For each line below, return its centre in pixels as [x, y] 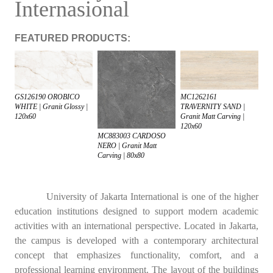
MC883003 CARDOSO [132, 136]
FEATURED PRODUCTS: [73, 38]
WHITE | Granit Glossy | [51, 107]
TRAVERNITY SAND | [213, 107]
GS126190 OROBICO [47, 97]
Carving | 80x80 [121, 155]
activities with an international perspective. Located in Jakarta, [136, 226]
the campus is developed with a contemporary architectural [136, 240]
